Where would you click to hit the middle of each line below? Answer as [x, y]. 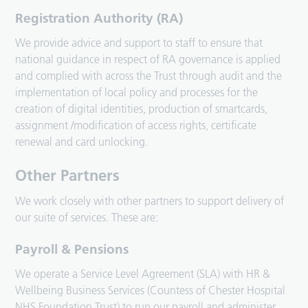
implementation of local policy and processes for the [137, 92]
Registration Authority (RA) [99, 19]
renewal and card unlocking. [82, 142]
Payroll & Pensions [72, 250]
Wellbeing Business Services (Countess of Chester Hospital [151, 290]
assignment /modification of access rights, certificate [136, 125]
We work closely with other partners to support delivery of [150, 201]
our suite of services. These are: [87, 218]
